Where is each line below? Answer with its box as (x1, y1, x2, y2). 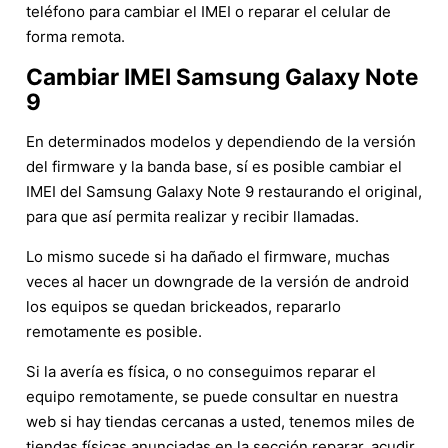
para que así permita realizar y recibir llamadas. (26, 206, 359, 226)
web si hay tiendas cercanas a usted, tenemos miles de (26, 411, 415, 431)
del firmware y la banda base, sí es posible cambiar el (26, 156, 402, 176)
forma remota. (26, 26, 125, 46)
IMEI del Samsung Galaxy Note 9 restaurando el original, (26, 181, 422, 201)
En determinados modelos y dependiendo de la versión (26, 131, 416, 151)
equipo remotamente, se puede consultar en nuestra (26, 386, 398, 406)
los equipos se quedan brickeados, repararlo (26, 296, 341, 316)
